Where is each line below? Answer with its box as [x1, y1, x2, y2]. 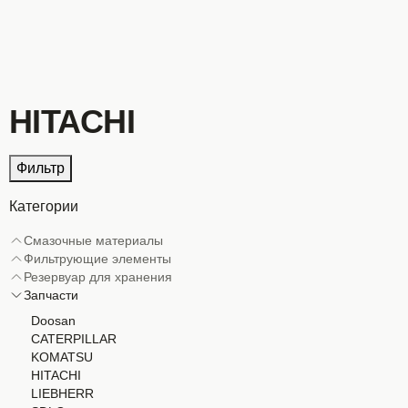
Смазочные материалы [24, 233, 163, 248]
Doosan [31, 313, 76, 328]
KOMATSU [31, 350, 93, 364]
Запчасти [24, 288, 78, 302]
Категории [9, 199, 78, 214]
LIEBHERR [31, 386, 94, 401]
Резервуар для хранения [24, 270, 172, 284]
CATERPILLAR [31, 331, 117, 346]
